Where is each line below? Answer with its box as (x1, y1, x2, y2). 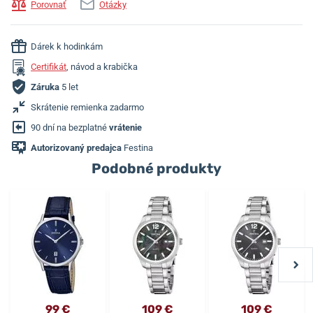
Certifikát (31, 61, 66, 73)
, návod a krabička (66, 61, 138, 73)
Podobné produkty (92, 159, 221, 177)
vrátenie (109, 122, 142, 133)
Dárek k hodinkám (31, 41, 103, 52)
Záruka (31, 82, 59, 93)
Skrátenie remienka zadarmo (31, 102, 144, 113)
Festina (122, 143, 153, 154)
